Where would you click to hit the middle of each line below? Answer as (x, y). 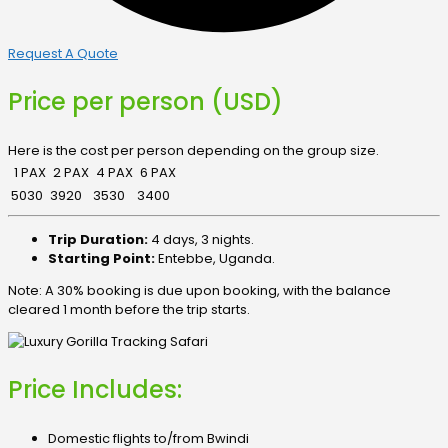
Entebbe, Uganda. (215, 258)
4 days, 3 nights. (201, 239)
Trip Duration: (98, 239)
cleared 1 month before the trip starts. (129, 309)
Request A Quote (63, 54)
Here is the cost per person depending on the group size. (193, 151)
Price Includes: (95, 389)
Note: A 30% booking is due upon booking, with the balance (199, 290)
